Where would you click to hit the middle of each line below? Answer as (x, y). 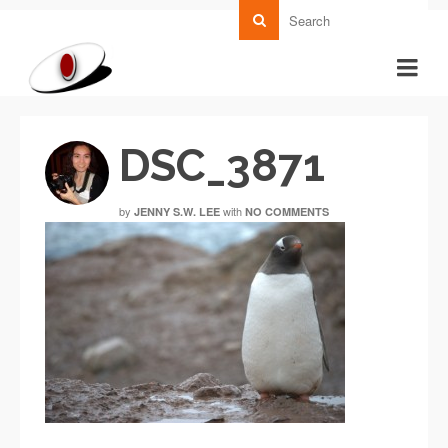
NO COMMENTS (287, 211)
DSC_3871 (222, 165)
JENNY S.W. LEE (177, 211)
